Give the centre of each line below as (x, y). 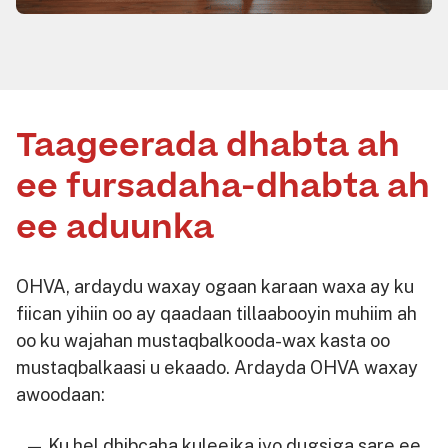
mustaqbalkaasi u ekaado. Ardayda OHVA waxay (217, 367)
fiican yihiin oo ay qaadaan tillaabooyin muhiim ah (216, 313)
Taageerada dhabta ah (208, 145)
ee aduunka (115, 227)
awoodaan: (60, 394)
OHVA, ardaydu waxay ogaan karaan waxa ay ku (215, 286)
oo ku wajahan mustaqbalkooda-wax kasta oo (203, 340)
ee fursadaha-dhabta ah (223, 186)
